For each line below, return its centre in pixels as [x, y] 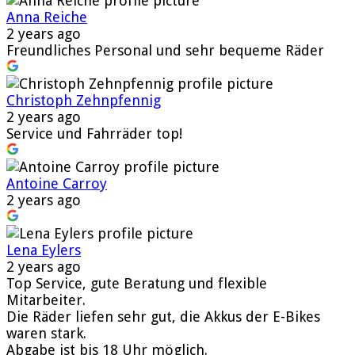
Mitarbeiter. [46, 300]
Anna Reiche [47, 17]
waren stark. [46, 333]
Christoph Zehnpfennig [84, 100]
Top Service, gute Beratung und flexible [137, 283]
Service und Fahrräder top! [94, 133]
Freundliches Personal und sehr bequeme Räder [165, 50]
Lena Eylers [44, 250]
